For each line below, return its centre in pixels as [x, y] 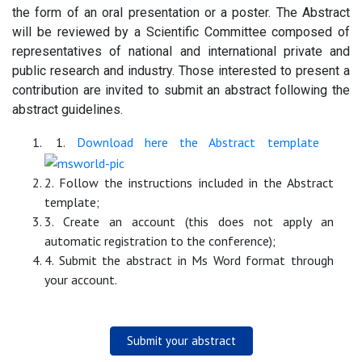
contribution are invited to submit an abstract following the [181, 90]
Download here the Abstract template [198, 143]
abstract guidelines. [67, 110]
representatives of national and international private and [181, 52]
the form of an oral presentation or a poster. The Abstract [181, 13]
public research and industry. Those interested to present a [181, 71]
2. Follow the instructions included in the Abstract [189, 183]
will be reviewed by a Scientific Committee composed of [181, 32]
